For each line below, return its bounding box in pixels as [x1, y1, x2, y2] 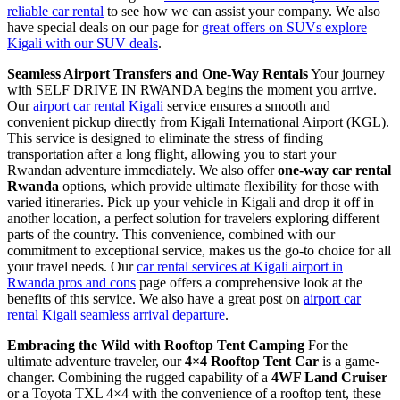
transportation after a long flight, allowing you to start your [7, 146, 336, 162]
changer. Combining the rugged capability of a [7, 369, 271, 385]
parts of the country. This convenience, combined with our [7, 226, 335, 242]
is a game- [319, 353, 379, 369]
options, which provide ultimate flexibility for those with [59, 178, 379, 194]
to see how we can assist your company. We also [104, 3, 380, 19]
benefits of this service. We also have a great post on [7, 290, 304, 306]
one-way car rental [278, 162, 391, 178]
